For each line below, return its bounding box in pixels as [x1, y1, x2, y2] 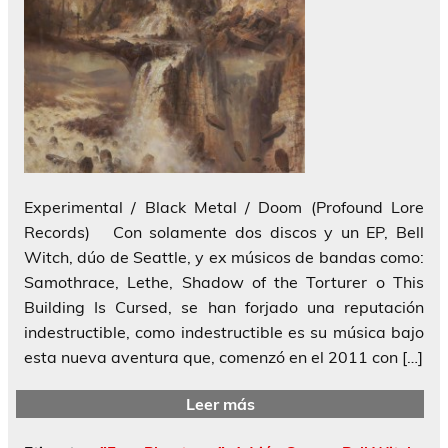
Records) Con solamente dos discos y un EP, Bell [24, 222, 424, 243]
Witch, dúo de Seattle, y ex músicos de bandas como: [24, 247, 424, 268]
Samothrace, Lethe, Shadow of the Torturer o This [24, 272, 424, 293]
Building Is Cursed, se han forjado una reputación [24, 297, 424, 318]
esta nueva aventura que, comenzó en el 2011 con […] [24, 347, 423, 368]
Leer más [185, 393, 255, 414]
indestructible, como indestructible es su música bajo [24, 322, 424, 343]
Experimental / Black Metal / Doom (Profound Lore [24, 197, 424, 218]
